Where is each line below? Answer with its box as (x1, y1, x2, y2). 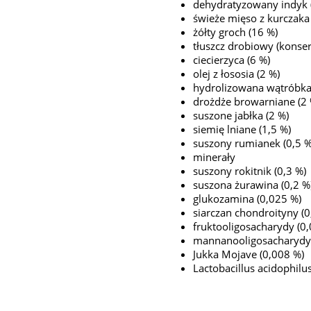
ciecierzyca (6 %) (193, 53, 271, 67)
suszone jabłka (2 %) (193, 108, 289, 123)
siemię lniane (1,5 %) (193, 122, 292, 137)
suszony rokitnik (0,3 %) (193, 164, 307, 178)
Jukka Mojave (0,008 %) (193, 247, 305, 262)
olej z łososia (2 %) (193, 67, 280, 81)
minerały (193, 150, 236, 165)
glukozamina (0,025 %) (193, 192, 302, 206)
